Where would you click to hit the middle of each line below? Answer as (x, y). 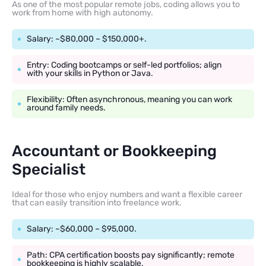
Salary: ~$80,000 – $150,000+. (87, 39)
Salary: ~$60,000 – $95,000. (82, 229)
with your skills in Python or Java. (90, 74)
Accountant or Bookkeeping (114, 151)
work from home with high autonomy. (83, 13)
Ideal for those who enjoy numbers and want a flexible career (127, 195)
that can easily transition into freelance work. (97, 203)
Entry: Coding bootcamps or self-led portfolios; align (124, 65)
